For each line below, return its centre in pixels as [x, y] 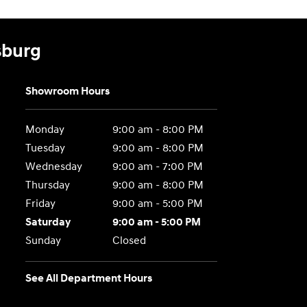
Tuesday [46, 148]
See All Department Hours [89, 278]
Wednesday [54, 167]
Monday [45, 130]
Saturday [48, 222]
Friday [41, 204]
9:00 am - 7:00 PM [157, 167]
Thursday [48, 185]
